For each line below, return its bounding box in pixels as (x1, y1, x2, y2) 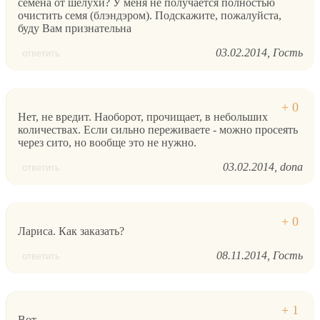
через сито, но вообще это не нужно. (18, 136, 196, 149)
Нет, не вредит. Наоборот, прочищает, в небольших (18, 110, 268, 123)
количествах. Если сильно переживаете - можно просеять (18, 123, 298, 136)
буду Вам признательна (18, 21, 131, 34)
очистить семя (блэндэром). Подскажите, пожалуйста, (18, 9, 281, 21)
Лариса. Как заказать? (18, 224, 124, 237)
